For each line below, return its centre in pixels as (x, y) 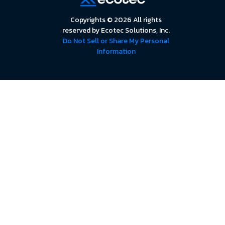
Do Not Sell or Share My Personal (116, 41)
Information (116, 52)
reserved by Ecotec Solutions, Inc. (116, 31)
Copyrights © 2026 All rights (116, 20)
